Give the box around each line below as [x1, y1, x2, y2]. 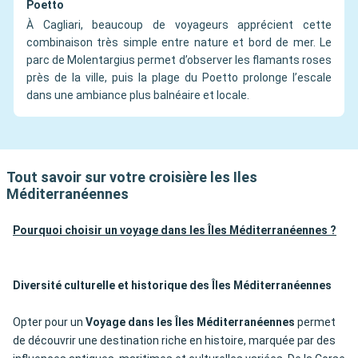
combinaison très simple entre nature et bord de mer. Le [26, 36, 332, 50]
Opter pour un [13, 316, 86, 329]
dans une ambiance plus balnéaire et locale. [26, 89, 249, 102]
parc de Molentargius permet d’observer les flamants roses [26, 54, 332, 67]
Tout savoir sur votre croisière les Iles [6, 169, 257, 186]
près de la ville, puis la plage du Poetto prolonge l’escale [26, 71, 332, 85]
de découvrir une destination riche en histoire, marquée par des [13, 334, 336, 348]
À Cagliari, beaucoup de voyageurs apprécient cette [26, 18, 332, 32]
